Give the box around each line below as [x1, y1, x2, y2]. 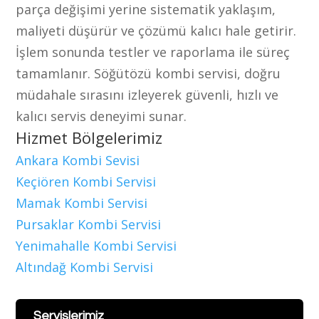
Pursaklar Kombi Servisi [16, 215, 165, 233]
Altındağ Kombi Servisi [16, 258, 157, 276]
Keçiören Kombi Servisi [16, 172, 160, 190]
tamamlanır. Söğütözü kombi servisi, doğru [16, 64, 281, 82]
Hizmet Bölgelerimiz [16, 126, 163, 148]
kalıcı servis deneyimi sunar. [16, 107, 187, 125]
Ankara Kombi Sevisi [16, 151, 144, 169]
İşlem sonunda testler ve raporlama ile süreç [16, 43, 291, 61]
